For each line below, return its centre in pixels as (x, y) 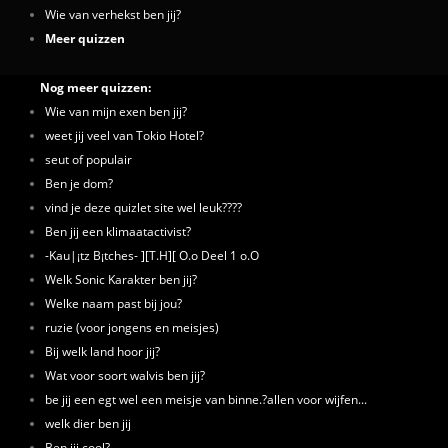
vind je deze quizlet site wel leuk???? (143, 207)
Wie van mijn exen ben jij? (116, 111)
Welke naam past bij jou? (113, 303)
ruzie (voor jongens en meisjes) (132, 327)
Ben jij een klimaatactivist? (118, 231)
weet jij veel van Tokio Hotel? (124, 135)
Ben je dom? (79, 183)
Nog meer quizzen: (95, 87)
